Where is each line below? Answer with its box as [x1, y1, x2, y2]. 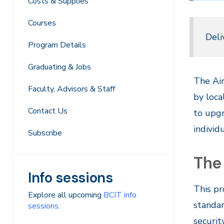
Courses [28, 17, 56, 28]
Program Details [28, 39, 86, 50]
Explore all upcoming [28, 189, 103, 200]
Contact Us [28, 105, 67, 116]
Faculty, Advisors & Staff [28, 83, 115, 94]
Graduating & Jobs [28, 61, 91, 72]
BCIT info [103, 189, 136, 200]
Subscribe [28, 127, 62, 138]
